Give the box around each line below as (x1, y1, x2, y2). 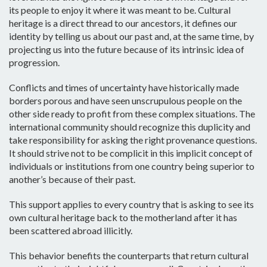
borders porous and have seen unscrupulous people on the (9, 95, 242, 107)
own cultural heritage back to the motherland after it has (9, 212, 237, 223)
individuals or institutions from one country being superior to (9, 160, 254, 172)
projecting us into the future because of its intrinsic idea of (9, 44, 244, 55)
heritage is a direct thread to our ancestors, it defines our (9, 17, 237, 29)
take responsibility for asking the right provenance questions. (9, 134, 257, 146)
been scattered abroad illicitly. (9, 225, 134, 237)
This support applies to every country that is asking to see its (9, 198, 254, 210)
